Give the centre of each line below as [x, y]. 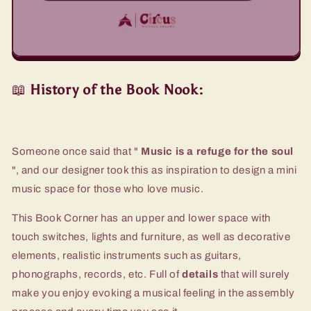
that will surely [254, 274]
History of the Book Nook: [117, 90]
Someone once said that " [76, 151]
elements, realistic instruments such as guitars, [127, 255]
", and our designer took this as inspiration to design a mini [154, 170]
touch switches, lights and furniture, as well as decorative [151, 236]
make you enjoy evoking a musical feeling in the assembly [153, 293]
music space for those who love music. [108, 188]
